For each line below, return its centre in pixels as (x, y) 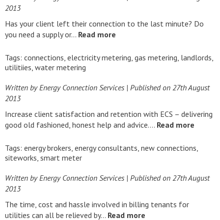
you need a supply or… (41, 34)
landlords (196, 57)
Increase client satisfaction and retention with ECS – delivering (109, 114)
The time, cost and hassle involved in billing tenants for (97, 204)
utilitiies (18, 67)
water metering (60, 67)
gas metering (156, 57)
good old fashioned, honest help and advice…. (81, 125)
